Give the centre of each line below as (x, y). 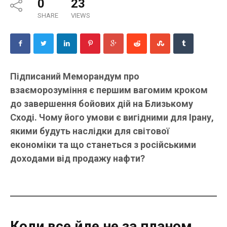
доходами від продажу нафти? (78, 159)
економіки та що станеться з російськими (103, 145)
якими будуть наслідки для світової (90, 131)
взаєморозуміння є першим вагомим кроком (109, 90)
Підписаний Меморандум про (75, 77)
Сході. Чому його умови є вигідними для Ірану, (112, 118)
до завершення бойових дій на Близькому (102, 104)
